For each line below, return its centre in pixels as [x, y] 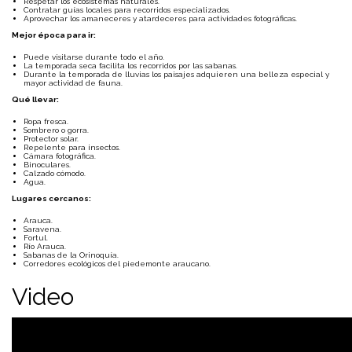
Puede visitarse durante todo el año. [94, 57]
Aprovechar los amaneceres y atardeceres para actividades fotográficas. [160, 18]
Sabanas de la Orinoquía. [71, 255]
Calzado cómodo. [55, 173]
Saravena [42, 229]
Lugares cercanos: [51, 198]
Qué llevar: [35, 99]
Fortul [35, 238]
